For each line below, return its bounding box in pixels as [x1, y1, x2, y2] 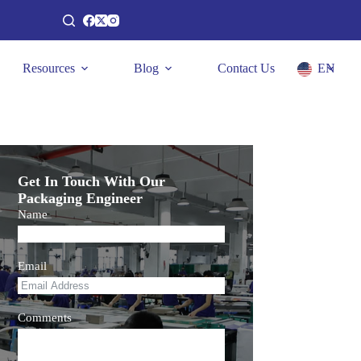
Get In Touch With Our [18, 173, 166, 189]
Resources [22, 61, 75, 75]
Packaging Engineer [18, 190, 143, 206]
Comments [18, 311, 73, 324]
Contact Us [217, 61, 275, 75]
